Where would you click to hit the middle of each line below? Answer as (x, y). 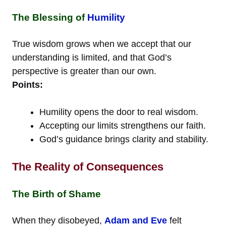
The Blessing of (50, 17)
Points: (27, 84)
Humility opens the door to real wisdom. (119, 112)
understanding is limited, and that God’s (92, 57)
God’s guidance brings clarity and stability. (124, 139)
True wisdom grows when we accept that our (102, 44)
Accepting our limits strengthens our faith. (123, 125)
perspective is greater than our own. (84, 71)
